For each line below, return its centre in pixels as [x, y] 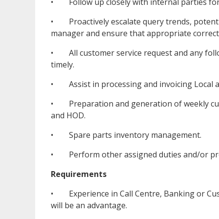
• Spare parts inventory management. [126, 135]
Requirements [79, 174]
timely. [63, 64]
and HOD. [68, 115]
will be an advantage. [93, 205]
